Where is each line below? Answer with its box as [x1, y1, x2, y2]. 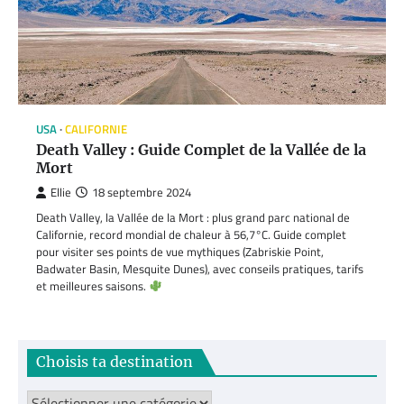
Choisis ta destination [36, 353, 193, 372]
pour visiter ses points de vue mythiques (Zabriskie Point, [36, 243, 324, 262]
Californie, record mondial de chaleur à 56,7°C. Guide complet [36, 225, 346, 244]
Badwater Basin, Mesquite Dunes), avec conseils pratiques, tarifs [36, 260, 363, 279]
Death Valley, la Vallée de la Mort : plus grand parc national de [36, 208, 350, 227]
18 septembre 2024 [92, 184, 191, 202]
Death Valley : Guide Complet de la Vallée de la [36, 141, 366, 160]
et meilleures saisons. [36, 277, 149, 296]
